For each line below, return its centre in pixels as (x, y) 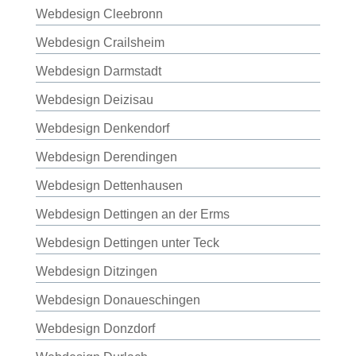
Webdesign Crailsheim (100, 43)
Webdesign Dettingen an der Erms (132, 214)
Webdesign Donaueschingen (118, 300)
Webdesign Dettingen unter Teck (127, 243)
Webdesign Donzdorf (95, 329)
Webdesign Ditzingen (96, 271)
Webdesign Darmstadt (98, 71)
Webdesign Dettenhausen (109, 186)
